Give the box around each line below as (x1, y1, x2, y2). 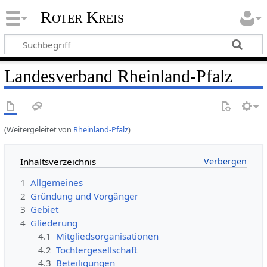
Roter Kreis (40, 8, 124, 27)
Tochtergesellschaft (56, 243, 138, 256)
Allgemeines (30, 176, 83, 189)
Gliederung (30, 216, 77, 229)
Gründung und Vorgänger (30, 190, 138, 202)
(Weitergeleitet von (4, 123, 73, 135)
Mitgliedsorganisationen (56, 230, 159, 243)
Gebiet (30, 203, 58, 216)
